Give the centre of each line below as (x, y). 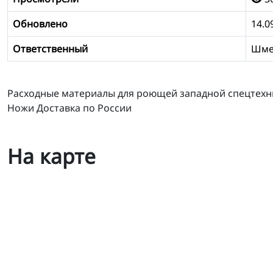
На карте (51, 156)
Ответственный (50, 48)
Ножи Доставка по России (69, 108)
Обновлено (40, 23)
